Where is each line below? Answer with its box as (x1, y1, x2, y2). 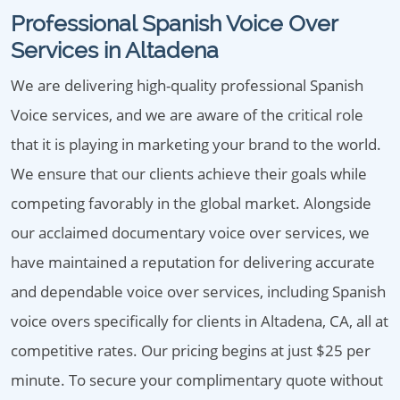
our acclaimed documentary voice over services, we (11, 222, 370, 243)
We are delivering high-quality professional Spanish (11, 75, 363, 96)
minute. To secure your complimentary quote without (11, 370, 383, 390)
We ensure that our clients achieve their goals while (11, 163, 367, 184)
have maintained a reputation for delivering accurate (11, 252, 375, 272)
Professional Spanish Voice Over (11, 10, 337, 37)
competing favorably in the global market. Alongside (11, 193, 371, 213)
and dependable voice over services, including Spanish (11, 281, 386, 302)
